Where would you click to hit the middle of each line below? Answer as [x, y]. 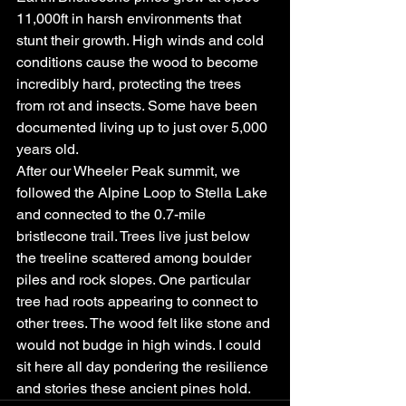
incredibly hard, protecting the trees [130, 84]
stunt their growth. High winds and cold [142, 40]
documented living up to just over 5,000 [144, 127]
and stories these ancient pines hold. [134, 388]
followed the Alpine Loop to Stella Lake [144, 193]
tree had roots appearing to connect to [139, 301]
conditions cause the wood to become [139, 62]
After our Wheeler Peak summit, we [130, 171]
